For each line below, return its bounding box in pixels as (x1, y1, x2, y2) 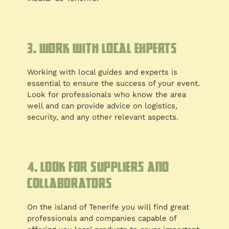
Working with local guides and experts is (27, 67, 178, 77)
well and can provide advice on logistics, (27, 101, 178, 111)
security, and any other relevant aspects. (27, 112, 179, 122)
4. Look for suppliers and (27, 158, 169, 176)
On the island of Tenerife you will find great (27, 202, 190, 212)
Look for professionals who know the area (27, 90, 187, 100)
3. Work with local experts (27, 39, 177, 57)
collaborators (27, 174, 112, 192)
